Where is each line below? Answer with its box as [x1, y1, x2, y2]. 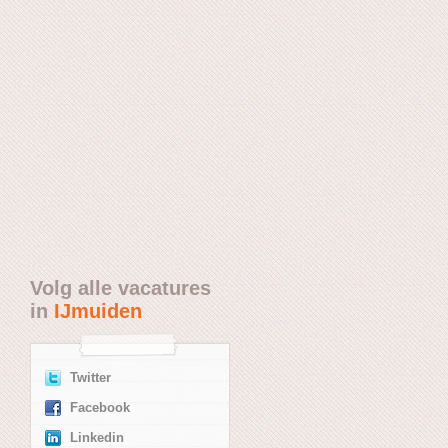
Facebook [70, 400, 130, 415]
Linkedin [70, 430, 124, 445]
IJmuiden [54, 299, 142, 322]
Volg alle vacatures [30, 276, 211, 299]
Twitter [70, 370, 111, 385]
